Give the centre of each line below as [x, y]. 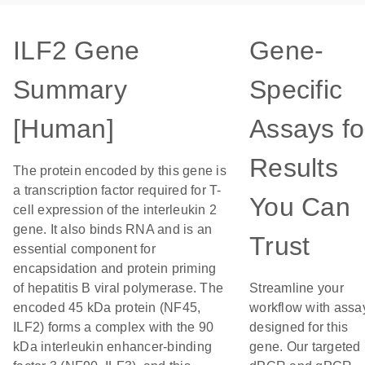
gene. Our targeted [305, 347]
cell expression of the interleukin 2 [115, 210]
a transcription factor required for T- [117, 190]
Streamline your [297, 288]
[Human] [64, 129]
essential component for [84, 249]
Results [294, 168]
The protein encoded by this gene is [120, 171]
